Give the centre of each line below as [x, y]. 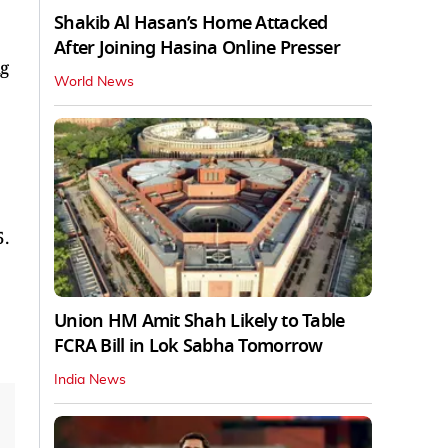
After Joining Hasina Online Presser [197, 47]
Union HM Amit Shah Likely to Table [199, 320]
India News [90, 379]
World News [94, 81]
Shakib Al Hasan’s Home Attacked [191, 22]
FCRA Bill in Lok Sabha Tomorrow [188, 345]
